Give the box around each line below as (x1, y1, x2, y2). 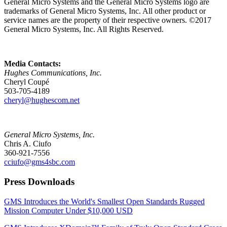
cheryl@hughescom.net (4, 96, 80, 105)
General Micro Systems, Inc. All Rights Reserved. (4, 25, 164, 34)
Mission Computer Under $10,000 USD (4, 206, 133, 215)
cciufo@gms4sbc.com (4, 158, 75, 167)
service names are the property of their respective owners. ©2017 (4, 16, 211, 25)
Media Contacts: (4, 59, 61, 68)
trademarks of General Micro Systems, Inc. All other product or (4, 7, 206, 16)
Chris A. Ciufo (4, 139, 51, 148)
